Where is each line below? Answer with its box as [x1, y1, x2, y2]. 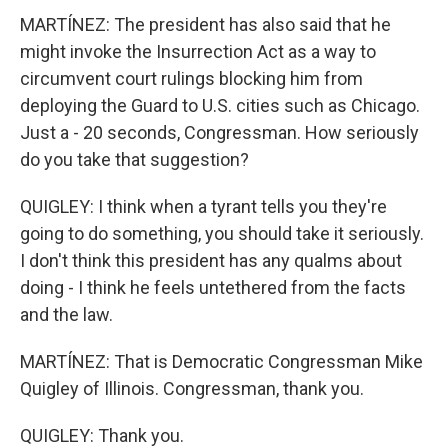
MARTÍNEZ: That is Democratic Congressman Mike [20, 351, 423, 372]
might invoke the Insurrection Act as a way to [20, 41, 376, 62]
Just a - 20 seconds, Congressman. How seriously [20, 122, 419, 143]
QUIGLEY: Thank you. [20, 425, 184, 446]
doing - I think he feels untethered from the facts [20, 277, 406, 298]
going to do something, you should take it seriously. [20, 223, 424, 244]
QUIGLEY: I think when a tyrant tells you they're [20, 196, 387, 217]
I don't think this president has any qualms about [20, 250, 402, 271]
